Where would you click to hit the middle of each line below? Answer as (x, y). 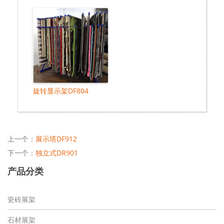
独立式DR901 (57, 153)
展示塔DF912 (56, 139)
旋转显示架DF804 (61, 91)
